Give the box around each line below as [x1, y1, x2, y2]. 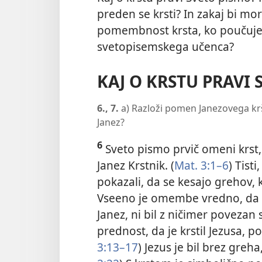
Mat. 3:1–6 [174, 157, 229, 173]
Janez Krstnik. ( [97, 157, 174, 173]
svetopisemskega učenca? [97, 39, 234, 55]
